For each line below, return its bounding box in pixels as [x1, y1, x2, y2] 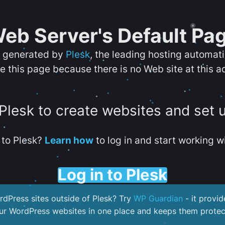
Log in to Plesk [58, 165, 167, 184]
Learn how [44, 135, 93, 146]
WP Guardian [134, 193, 183, 204]
